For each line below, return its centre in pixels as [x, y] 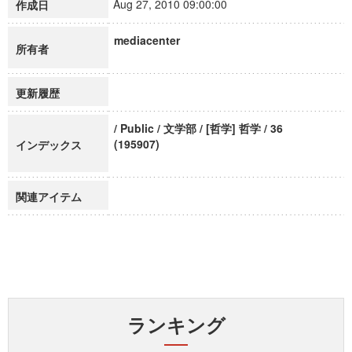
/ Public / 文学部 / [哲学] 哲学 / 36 [198, 128]
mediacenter [147, 40]
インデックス [49, 145]
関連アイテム [49, 196]
